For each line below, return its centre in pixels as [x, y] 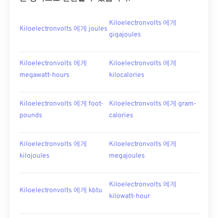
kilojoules [35, 156]
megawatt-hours [45, 75]
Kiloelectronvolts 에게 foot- [62, 104]
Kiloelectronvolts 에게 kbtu [61, 191]
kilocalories [127, 75]
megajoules [127, 156]
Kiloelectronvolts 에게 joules [64, 29]
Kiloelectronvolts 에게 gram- [153, 104]
